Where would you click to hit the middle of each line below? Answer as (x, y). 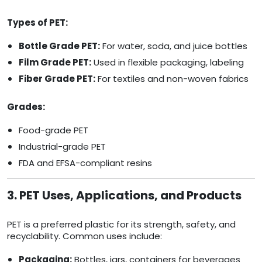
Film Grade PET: (55, 63)
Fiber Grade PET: (57, 79)
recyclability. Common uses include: (85, 236)
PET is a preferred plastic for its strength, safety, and (121, 225)
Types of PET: (37, 23)
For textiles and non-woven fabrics (172, 79)
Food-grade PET (54, 130)
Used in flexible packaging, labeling (168, 63)
